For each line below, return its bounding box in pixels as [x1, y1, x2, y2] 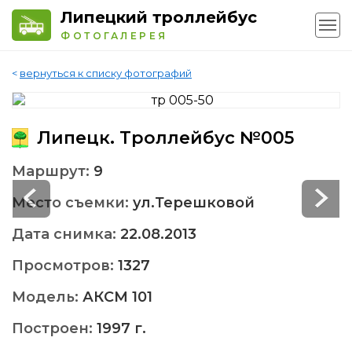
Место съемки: [12, 194, 133, 212]
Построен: [12, 320, 97, 338]
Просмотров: [12, 257, 118, 275]
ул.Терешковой [133, 194, 255, 212]
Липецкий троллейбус [60, 8, 257, 27]
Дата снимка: [12, 225, 120, 244]
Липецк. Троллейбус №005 [32, 127, 294, 149]
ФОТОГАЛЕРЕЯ [60, 30, 168, 42]
